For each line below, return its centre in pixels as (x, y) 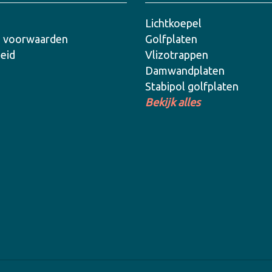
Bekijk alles (173, 102)
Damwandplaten (185, 70)
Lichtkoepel (173, 23)
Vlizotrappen (177, 55)
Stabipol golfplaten (192, 86)
